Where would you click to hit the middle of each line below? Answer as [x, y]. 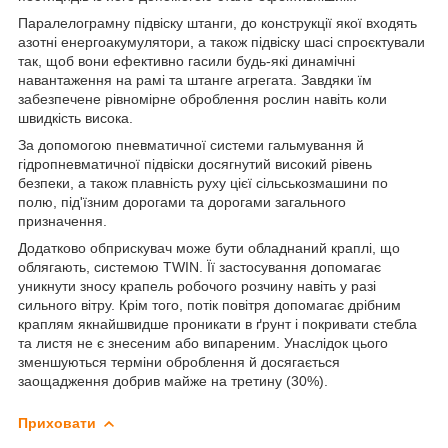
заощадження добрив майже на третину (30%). [173, 380]
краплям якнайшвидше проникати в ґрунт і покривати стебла [217, 323]
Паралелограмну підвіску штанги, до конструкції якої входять [217, 22]
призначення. [62, 220]
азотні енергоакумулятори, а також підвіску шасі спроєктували [221, 41]
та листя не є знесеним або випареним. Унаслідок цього [203, 342]
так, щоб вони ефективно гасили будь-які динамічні [186, 60]
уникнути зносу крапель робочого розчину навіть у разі [197, 285]
